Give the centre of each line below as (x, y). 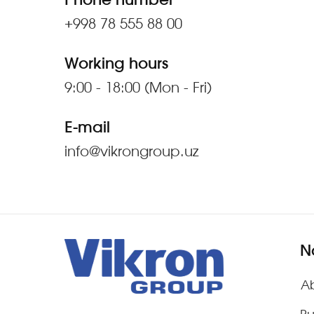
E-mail (87, 128)
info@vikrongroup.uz (132, 152)
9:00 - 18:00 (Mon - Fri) (138, 88)
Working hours (116, 64)
